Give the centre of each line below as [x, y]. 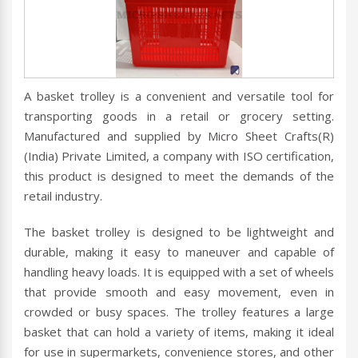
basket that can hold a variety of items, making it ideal [179, 332]
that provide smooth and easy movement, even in [179, 292]
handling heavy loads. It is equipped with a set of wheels [179, 272]
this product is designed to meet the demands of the [179, 176]
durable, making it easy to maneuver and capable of [179, 252]
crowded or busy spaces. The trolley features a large [179, 312]
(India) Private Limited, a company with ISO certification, [179, 156]
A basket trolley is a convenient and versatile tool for [179, 96]
